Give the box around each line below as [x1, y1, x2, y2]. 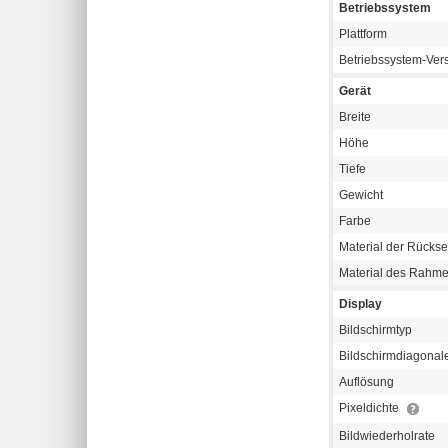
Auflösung [339, 375, 394, 390]
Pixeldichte [339, 401, 402, 416]
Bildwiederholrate [339, 429, 435, 444]
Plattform [339, 27, 387, 42]
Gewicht [339, 188, 383, 203]
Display [339, 297, 382, 312]
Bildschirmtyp [339, 323, 412, 338]
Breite [339, 110, 371, 125]
